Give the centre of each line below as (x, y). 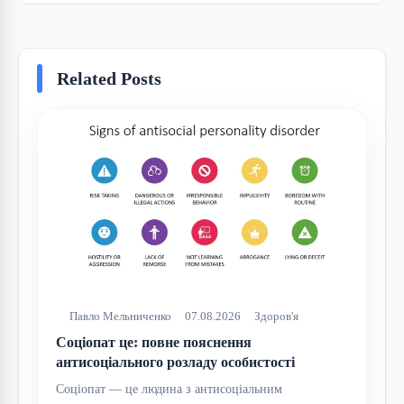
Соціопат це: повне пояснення (154, 342)
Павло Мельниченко (120, 316)
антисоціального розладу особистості (175, 362)
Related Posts (109, 78)
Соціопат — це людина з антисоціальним (169, 389)
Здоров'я (276, 316)
